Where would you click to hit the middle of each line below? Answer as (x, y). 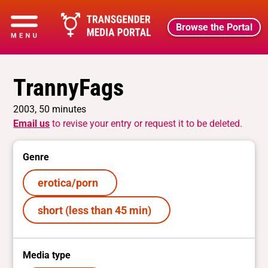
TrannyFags (69, 88)
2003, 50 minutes (50, 109)
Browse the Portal (214, 27)
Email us (32, 124)
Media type (47, 255)
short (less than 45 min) (97, 210)
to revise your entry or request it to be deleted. (146, 124)
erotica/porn (70, 183)
